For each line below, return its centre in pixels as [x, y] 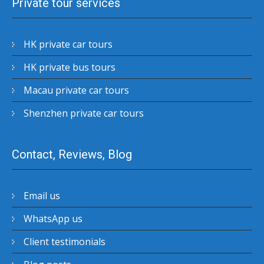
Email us [42, 195]
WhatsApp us [53, 218]
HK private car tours [68, 44]
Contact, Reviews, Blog [72, 154]
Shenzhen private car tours [84, 113]
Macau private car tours [76, 90]
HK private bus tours [70, 67]
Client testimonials [65, 241]
